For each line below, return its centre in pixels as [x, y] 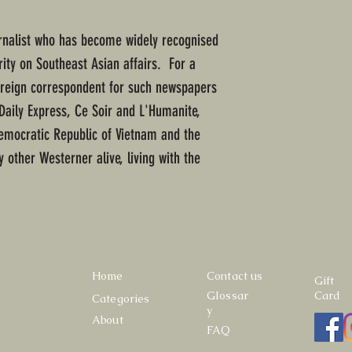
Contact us [235, 276]
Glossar [227, 296]
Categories [121, 299]
